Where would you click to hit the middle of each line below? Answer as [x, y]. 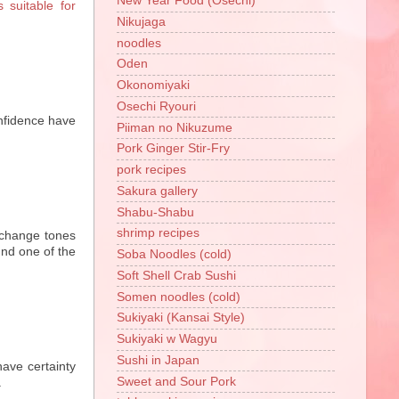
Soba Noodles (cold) [174, 255]
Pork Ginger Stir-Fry [173, 149]
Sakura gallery [157, 191]
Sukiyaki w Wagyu [167, 339]
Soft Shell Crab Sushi [176, 275]
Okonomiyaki [153, 85]
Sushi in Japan [158, 360]
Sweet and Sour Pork [176, 381]
